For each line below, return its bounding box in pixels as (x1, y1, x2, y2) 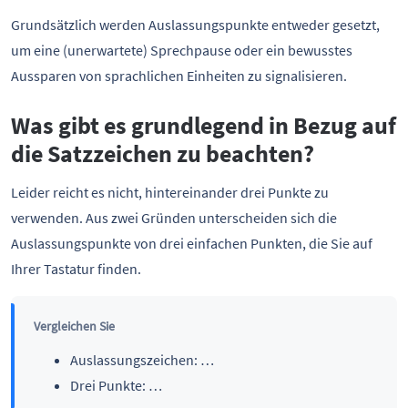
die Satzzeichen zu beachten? (11, 138, 314, 168)
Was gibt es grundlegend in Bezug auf (11, 110, 396, 140)
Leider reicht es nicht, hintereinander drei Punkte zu (11, 183, 329, 202)
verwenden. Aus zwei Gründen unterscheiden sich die (11, 209, 337, 228)
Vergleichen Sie (33, 317, 115, 334)
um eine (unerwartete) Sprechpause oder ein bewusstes (11, 41, 352, 59)
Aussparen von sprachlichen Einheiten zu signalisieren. (11, 66, 347, 85)
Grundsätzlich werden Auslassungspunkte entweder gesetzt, (11, 15, 380, 34)
